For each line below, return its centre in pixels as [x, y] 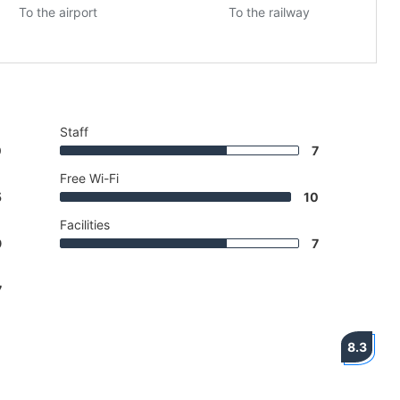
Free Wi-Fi [89, 179]
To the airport [58, 12]
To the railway [270, 12]
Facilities [85, 225]
